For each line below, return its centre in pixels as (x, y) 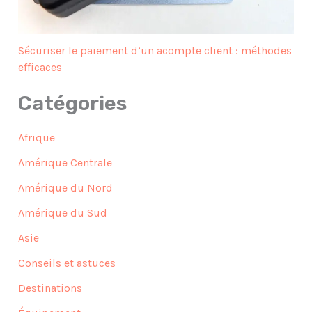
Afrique (37, 137)
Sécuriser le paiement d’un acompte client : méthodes (155, 51)
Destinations (50, 288)
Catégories (73, 103)
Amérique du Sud (63, 212)
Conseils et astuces (67, 263)
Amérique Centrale (65, 162)
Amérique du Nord (66, 187)
